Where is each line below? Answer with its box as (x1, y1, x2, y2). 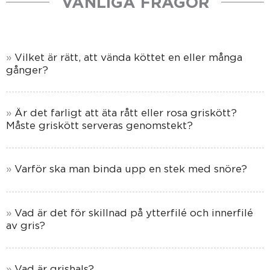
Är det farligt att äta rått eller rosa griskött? (14, 107, 237, 119)
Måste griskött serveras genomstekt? (6, 120, 193, 131)
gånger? (6, 64, 48, 75)
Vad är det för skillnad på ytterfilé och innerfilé (14, 207, 253, 219)
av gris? (6, 220, 45, 231)
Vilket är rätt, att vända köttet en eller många (14, 51, 242, 63)
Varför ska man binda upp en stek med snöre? (14, 163, 247, 175)
